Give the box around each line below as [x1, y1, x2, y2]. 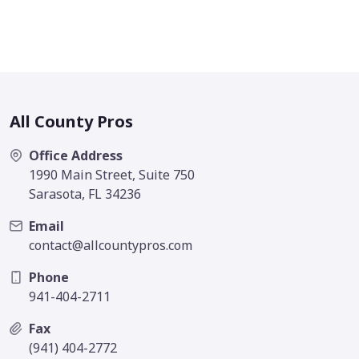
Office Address [29, 146, 123, 164]
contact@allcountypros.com [29, 236, 192, 254]
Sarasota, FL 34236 [29, 184, 141, 203]
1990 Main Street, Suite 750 [29, 165, 195, 184]
